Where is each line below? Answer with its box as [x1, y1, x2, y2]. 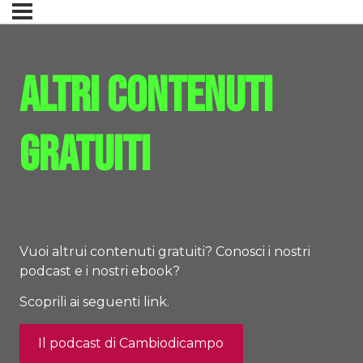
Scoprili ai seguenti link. [19, 294, 169, 310]
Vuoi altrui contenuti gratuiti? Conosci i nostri [19, 243, 310, 259]
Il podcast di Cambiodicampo [38, 335, 224, 352]
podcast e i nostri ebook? [19, 263, 180, 279]
